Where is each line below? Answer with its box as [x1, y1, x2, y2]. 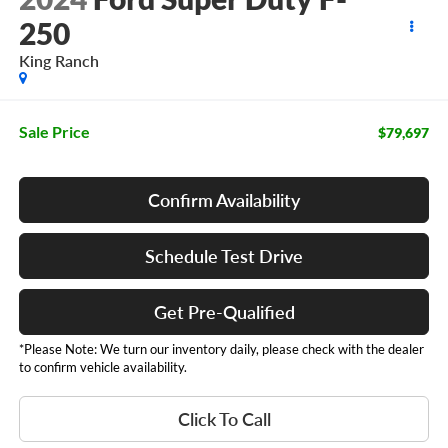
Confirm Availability [148, 188, 300, 211]
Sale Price [18, 121, 90, 141]
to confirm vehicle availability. [18, 358, 187, 375]
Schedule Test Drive [145, 244, 303, 267]
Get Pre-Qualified [153, 300, 295, 323]
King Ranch [18, 51, 99, 71]
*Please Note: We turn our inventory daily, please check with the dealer [18, 340, 424, 357]
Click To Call [177, 407, 271, 430]
